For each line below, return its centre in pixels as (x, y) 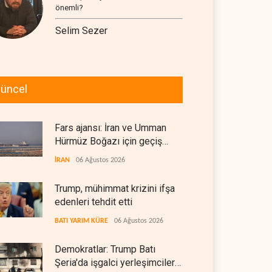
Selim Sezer (81, 31)
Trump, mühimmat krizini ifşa (115, 189)
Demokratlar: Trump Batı (105, 249)
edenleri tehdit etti (93, 202)
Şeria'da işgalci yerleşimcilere (117, 263)
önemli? (69, 8)
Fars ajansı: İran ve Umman (110, 128)
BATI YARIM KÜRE (81, 221)
